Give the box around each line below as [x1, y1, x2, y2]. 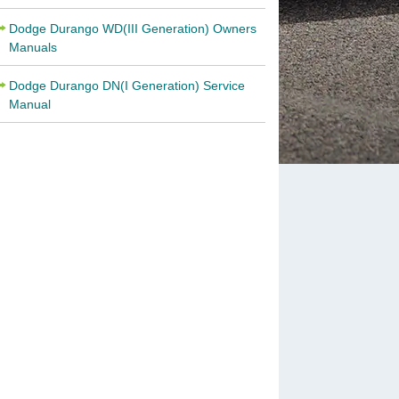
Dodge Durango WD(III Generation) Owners [8, 21, 256, 36]
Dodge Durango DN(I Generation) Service [8, 78, 245, 93]
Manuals [8, 40, 57, 54]
